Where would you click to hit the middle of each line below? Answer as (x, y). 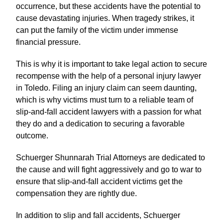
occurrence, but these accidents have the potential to (108, 6)
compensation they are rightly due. (76, 194)
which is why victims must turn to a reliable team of (105, 100)
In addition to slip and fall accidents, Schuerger (98, 216)
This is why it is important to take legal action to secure (111, 64)
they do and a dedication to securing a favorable (100, 124)
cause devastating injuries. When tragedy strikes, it (105, 18)
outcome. (32, 136)
